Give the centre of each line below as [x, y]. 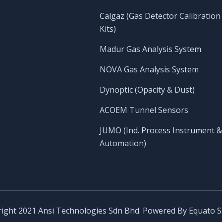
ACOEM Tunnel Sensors [144, 110]
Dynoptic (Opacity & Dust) [147, 89]
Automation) [123, 143]
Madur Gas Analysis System [150, 49]
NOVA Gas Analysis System [149, 69]
